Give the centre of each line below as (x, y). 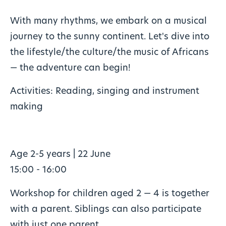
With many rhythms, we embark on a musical (108, 21)
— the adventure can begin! (70, 68)
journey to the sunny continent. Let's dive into (109, 37)
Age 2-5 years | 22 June (60, 154)
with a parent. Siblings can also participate (105, 209)
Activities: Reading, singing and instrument (104, 92)
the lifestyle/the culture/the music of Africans (109, 52)
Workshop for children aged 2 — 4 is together (109, 194)
